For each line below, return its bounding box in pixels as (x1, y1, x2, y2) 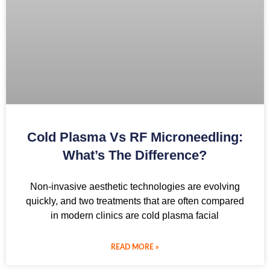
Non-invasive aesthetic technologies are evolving (30, 181, 240, 192)
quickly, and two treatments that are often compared (25, 195, 244, 206)
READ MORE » (111, 243, 159, 251)
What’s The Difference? (63, 147, 207, 163)
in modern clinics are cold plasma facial (51, 210, 219, 221)
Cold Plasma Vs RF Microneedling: (27, 129, 243, 145)
